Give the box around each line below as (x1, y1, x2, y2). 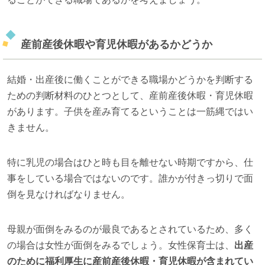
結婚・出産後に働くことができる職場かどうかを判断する (7, 75, 253, 85)
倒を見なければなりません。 (7, 189, 130, 200)
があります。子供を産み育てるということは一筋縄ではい (7, 106, 253, 117)
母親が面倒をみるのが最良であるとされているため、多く (7, 224, 253, 235)
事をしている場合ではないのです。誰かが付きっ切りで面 (7, 173, 253, 184)
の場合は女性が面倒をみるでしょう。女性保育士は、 (7, 240, 234, 251)
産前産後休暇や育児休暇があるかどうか (20, 38, 212, 51)
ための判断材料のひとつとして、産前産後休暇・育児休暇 (7, 91, 253, 101)
